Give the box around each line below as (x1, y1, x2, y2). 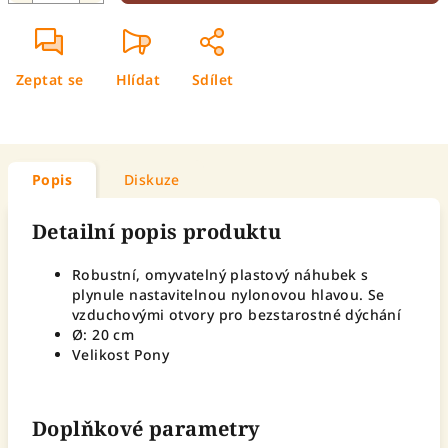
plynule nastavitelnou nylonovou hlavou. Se (72, 285, 385, 304)
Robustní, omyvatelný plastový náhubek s (72, 265, 369, 284)
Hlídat (115, 70, 161, 89)
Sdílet (192, 70, 234, 89)
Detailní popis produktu (32, 218, 282, 245)
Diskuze (124, 170, 180, 189)
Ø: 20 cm (72, 325, 135, 344)
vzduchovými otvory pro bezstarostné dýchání (72, 305, 402, 324)
